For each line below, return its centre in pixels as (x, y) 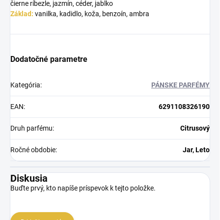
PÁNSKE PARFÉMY (180, 85)
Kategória (25, 85)
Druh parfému (31, 128)
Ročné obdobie (33, 150)
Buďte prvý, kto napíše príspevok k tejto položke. (83, 188)
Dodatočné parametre (49, 59)
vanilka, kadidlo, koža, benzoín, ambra (92, 14)
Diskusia (29, 178)
